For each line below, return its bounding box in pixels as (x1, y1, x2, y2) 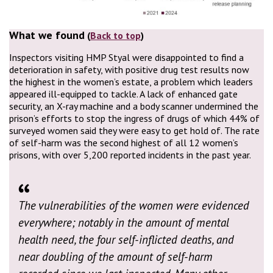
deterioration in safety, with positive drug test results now (9, 63, 249, 76)
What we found (9, 28, 85, 43)
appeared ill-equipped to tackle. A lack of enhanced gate (9, 88, 238, 101)
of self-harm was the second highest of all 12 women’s (9, 136, 238, 149)
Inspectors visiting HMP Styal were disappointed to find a (9, 51, 244, 64)
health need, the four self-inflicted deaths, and (18, 232, 234, 247)
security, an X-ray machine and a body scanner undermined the (9, 100, 258, 113)
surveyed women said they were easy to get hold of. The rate (9, 124, 260, 137)
